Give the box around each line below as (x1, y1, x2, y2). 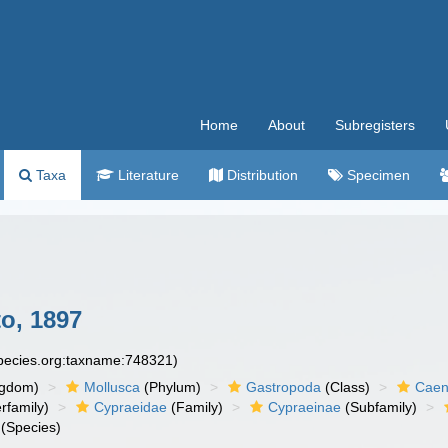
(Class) (321, 379, 371, 395)
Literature (114, 167, 179, 183)
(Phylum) (140, 379, 202, 395)
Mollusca (84, 379, 141, 395)
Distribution (223, 167, 298, 183)
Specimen (343, 167, 410, 183)
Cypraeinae (268, 399, 342, 415)
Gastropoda (246, 379, 322, 395)
